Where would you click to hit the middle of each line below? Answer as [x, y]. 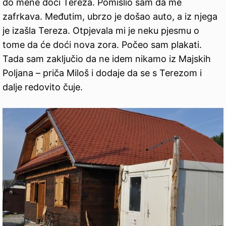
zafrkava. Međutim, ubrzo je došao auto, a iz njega [110, 17]
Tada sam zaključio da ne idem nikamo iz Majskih [107, 59]
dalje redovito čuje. [43, 87]
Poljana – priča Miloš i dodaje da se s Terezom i [102, 73]
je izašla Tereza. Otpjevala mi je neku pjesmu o [101, 31]
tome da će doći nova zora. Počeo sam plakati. [102, 45]
